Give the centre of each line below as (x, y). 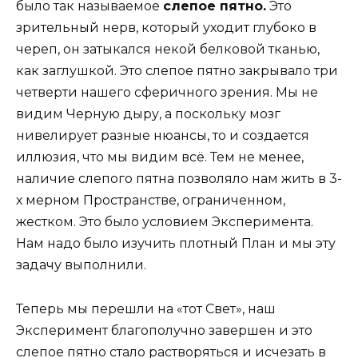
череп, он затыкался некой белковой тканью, (168, 50)
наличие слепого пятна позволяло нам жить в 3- (179, 179)
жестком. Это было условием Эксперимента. (165, 222)
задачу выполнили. (81, 265)
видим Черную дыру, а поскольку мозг (148, 114)
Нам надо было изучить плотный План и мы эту (176, 244)
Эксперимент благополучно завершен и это (164, 330)
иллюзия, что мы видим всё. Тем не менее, (160, 157)
